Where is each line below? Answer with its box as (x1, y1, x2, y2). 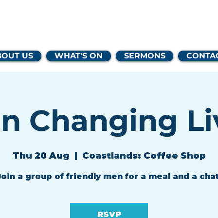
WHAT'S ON (54, 51, 103, 60)
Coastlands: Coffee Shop (82, 150, 206, 161)
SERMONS (124, 51, 165, 60)
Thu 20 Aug (12, 150, 70, 161)
